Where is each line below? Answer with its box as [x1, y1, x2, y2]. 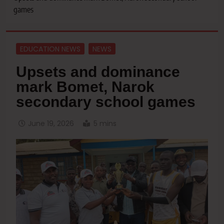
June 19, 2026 [28, 118, 74, 129]
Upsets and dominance [16, 63, 180, 80]
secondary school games [16, 93, 195, 110]
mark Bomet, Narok [16, 78, 154, 95]
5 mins [93, 118, 116, 129]
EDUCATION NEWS [20, 43, 80, 54]
